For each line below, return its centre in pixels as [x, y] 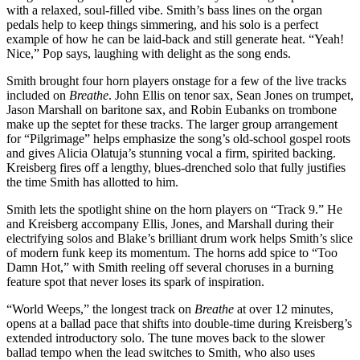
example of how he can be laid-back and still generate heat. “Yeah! [175, 39]
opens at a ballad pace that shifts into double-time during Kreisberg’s [179, 323]
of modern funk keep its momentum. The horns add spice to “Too [172, 252]
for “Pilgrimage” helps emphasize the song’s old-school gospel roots [178, 138]
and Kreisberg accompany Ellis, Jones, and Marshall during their [170, 223]
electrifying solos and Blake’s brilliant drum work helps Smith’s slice [180, 238]
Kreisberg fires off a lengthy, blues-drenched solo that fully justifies [176, 167]
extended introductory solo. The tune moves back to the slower [166, 337]
